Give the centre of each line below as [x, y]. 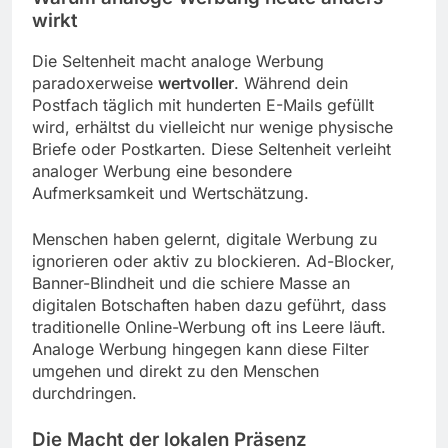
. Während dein [291, 83]
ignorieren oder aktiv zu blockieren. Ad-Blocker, [213, 261]
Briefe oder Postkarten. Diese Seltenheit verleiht [211, 149]
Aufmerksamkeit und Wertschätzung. [170, 193]
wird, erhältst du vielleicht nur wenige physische [212, 127]
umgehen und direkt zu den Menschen [175, 371]
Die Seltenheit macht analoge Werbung [178, 61]
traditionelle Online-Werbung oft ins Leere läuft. [209, 327]
